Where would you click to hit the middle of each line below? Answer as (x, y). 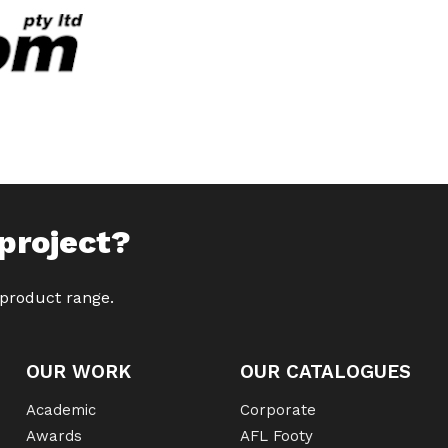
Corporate (278, 410)
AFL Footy (276, 436)
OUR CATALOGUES (325, 371)
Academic (60, 410)
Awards (53, 436)
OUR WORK (78, 371)
